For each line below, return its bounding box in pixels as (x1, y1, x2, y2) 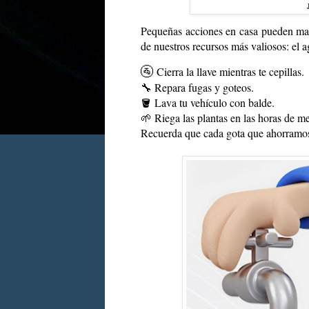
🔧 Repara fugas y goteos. (141, 80, 254, 95)
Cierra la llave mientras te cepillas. (157, 64, 304, 79)
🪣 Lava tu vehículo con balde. (141, 95, 275, 110)
